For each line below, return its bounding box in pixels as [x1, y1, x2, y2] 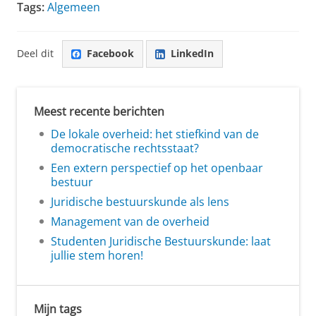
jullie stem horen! [51, 247, 143, 263]
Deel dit [17, 47, 54, 61]
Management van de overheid [51, 213, 209, 229]
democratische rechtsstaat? [51, 140, 199, 156]
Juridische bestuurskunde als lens [51, 193, 229, 209]
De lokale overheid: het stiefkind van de [51, 126, 259, 142]
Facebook [87, 47, 134, 61]
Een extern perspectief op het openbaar [51, 159, 263, 176]
